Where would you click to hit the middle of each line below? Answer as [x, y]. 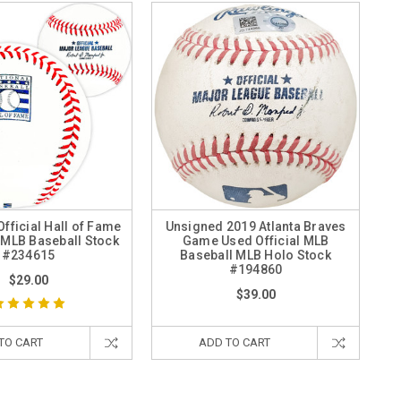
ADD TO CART [235, 342]
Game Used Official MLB [256, 241]
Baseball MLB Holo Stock [256, 255]
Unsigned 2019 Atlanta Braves [256, 226]
